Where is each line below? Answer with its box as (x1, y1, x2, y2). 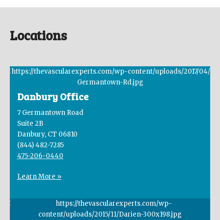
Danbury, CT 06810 (17, 130, 78, 139)
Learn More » (17, 172, 61, 181)
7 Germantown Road (17, 109, 83, 117)
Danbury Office (17, 89, 88, 104)
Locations (10, 26, 67, 45)
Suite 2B (17, 119, 43, 128)
